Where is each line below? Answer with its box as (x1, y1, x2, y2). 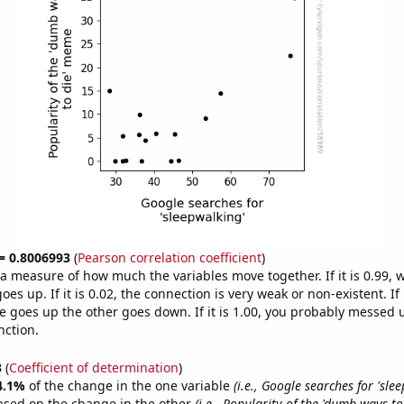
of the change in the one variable (28, 376, 234, 394)
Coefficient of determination (8, 358, 179, 376)
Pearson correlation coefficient (77, 249, 262, 266)
